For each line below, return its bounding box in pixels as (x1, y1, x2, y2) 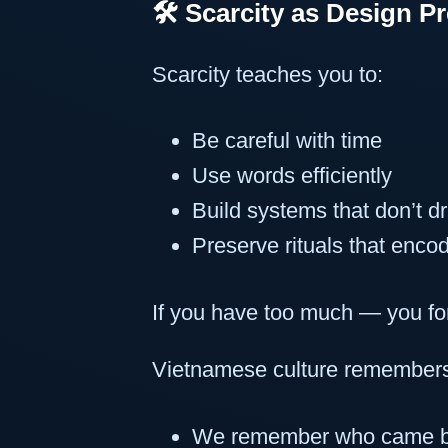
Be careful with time (192, 128, 382, 154)
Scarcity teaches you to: (152, 61, 383, 87)
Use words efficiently (192, 163, 392, 189)
